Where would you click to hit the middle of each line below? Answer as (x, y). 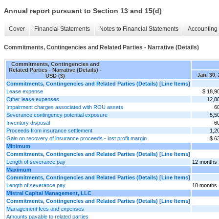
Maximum (19, 169)
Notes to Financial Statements (139, 29)
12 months (205, 162)
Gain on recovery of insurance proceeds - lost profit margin (77, 138)
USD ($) (55, 76)
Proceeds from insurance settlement (49, 130)
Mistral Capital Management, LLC (49, 193)
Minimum (18, 146)
